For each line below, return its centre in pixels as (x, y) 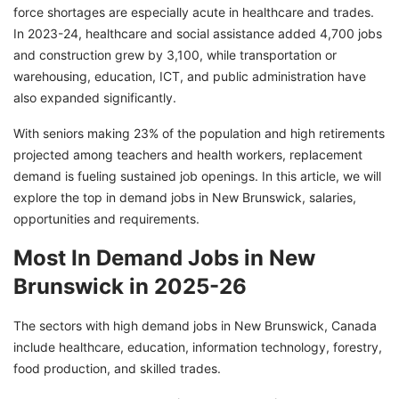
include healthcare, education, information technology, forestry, (198, 347)
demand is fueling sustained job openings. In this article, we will (197, 176)
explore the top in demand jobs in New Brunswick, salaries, (185, 198)
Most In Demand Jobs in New (164, 258)
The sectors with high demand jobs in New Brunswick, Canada (195, 326)
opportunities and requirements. (106, 219)
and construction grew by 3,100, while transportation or (175, 55)
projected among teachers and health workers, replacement (188, 155)
